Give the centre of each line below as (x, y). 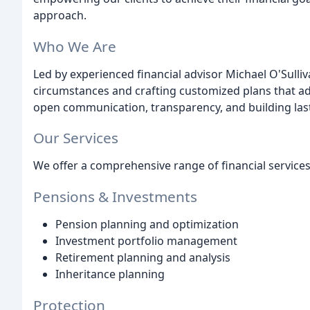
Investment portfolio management (146, 241)
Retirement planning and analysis (143, 258)
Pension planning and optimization (147, 225)
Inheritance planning (110, 274)
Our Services (76, 138)
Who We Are (75, 46)
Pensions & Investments (115, 197)
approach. (60, 15)
